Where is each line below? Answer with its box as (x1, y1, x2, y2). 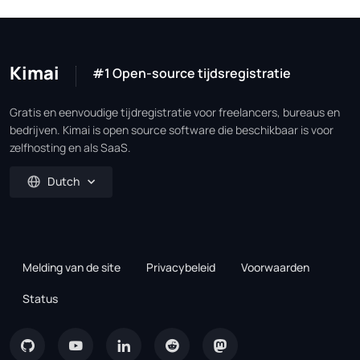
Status (22, 291, 58, 307)
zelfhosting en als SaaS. (10, 139, 131, 155)
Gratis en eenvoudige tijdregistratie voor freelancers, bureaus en (10, 104, 340, 120)
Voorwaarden (241, 260, 309, 276)
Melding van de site (22, 260, 121, 276)
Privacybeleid (146, 260, 215, 276)
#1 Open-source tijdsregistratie (92, 63, 291, 82)
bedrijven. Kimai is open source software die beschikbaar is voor (10, 121, 333, 137)
